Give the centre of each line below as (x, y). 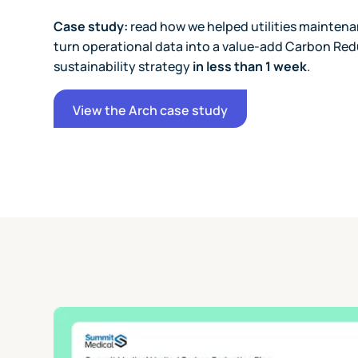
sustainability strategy (123, 67)
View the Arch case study (151, 111)
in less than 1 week (250, 67)
